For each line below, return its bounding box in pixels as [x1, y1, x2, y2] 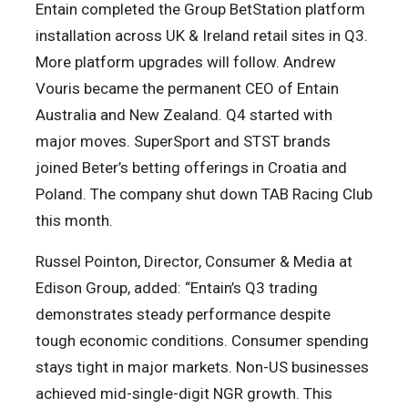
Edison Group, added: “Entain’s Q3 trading [36, 279, 318, 298]
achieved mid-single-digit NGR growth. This [36, 384, 332, 403]
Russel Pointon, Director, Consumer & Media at [36, 252, 352, 271]
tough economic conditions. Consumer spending [36, 331, 369, 351]
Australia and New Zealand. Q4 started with [36, 106, 332, 125]
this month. [36, 211, 113, 230]
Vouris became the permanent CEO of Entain [36, 79, 339, 98]
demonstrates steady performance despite [36, 305, 331, 324]
